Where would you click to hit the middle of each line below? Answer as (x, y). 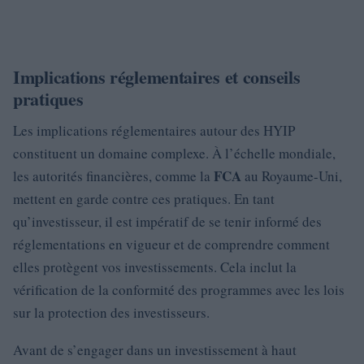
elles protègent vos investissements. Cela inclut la (155, 267)
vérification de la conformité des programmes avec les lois (179, 290)
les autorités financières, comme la (113, 176)
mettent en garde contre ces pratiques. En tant (144, 199)
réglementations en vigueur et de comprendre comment (171, 244)
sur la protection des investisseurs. (111, 312)
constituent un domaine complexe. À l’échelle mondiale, (174, 153)
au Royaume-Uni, (292, 176)
